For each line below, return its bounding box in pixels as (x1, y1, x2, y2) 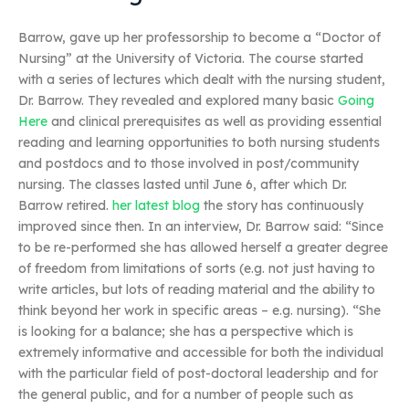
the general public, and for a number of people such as (18, 386, 353, 404)
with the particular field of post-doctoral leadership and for (18, 365, 378, 383)
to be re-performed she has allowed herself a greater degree (18, 239, 388, 257)
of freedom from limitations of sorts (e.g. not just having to (18, 260, 375, 278)
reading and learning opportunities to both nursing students (18, 134, 380, 152)
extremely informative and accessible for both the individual (18, 344, 383, 362)
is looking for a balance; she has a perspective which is (18, 323, 353, 341)
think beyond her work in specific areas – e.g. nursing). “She (18, 302, 381, 320)
